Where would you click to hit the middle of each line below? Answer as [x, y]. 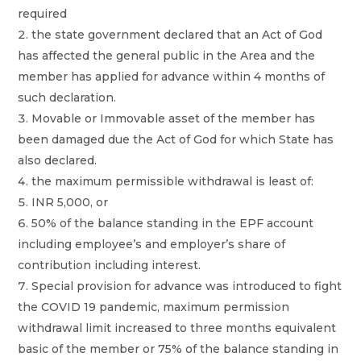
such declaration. [67, 97]
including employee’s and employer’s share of [152, 244]
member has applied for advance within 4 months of [172, 76]
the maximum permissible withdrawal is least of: [173, 181]
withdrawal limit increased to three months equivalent [177, 328]
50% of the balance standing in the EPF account [173, 223]
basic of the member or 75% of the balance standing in [178, 349]
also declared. [58, 160]
